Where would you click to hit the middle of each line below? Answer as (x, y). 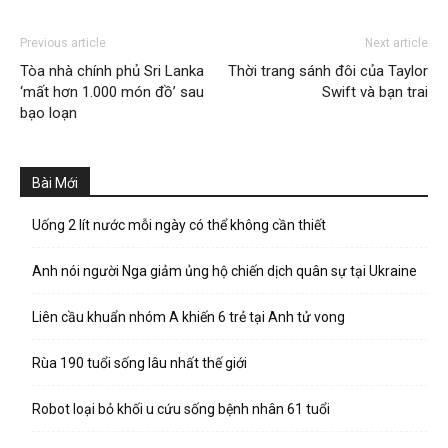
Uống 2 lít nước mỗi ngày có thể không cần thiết (179, 225)
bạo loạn (48, 113)
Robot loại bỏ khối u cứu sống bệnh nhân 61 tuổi (181, 409)
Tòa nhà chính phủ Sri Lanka (112, 71)
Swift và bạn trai (375, 92)
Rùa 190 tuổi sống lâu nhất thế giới (139, 363)
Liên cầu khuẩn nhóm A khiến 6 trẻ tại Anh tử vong (188, 317)
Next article (396, 43)
